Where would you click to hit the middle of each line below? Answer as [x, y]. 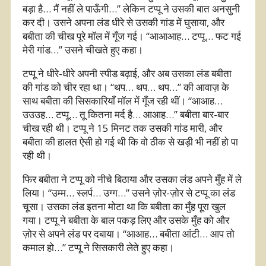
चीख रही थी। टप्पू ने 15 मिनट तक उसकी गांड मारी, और [122, 128]
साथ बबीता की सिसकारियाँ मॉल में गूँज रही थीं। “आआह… [123, 100]
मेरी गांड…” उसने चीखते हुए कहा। [83, 49]
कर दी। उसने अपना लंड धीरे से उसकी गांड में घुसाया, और [123, 22]
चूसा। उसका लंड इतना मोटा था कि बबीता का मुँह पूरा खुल [124, 206]
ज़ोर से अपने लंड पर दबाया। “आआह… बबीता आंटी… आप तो [129, 233]
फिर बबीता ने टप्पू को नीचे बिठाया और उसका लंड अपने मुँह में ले [132, 179]
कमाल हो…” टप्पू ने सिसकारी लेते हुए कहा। [98, 247]
